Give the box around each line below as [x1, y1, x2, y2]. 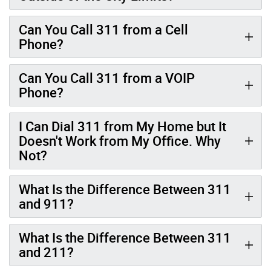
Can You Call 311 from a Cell [19, 20, 188, 38]
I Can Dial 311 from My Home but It [19, 117, 226, 135]
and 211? [19, 243, 74, 261]
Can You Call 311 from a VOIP [19, 68, 195, 87]
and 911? [19, 194, 74, 212]
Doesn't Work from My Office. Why [19, 131, 221, 149]
